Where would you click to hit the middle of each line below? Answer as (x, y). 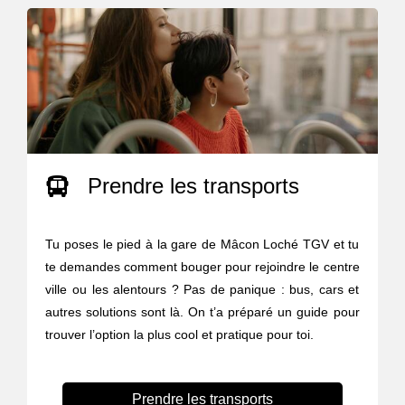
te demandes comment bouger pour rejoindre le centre (202, 267)
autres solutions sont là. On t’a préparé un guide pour (202, 312)
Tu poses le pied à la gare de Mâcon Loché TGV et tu (202, 245)
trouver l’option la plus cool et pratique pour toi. (180, 335)
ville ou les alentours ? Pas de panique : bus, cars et (202, 290)
